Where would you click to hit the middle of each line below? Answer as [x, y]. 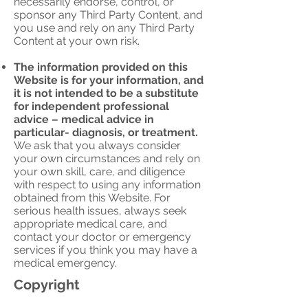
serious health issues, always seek [100, 211]
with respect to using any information [107, 185]
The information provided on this [101, 67]
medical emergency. [65, 263]
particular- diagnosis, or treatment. [106, 132]
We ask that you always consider [97, 145]
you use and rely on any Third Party [104, 28]
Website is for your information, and [109, 80]
